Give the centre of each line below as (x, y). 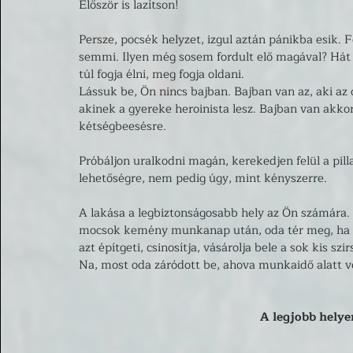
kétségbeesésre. (124, 126)
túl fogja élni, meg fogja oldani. (163, 74)
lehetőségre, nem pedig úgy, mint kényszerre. (204, 178)
